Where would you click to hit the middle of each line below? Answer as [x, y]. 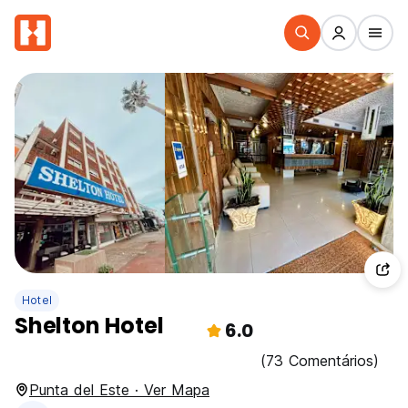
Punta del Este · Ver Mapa [119, 390]
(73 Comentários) [320, 361]
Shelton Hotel [89, 326]
